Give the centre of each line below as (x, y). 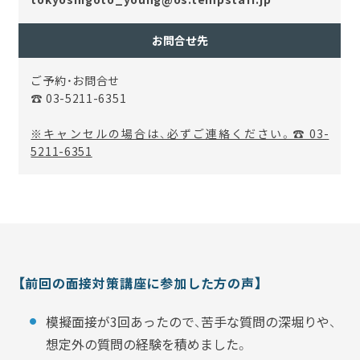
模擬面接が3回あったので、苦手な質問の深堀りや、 (191, 321)
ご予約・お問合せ (76, 80)
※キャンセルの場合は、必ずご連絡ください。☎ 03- (180, 133)
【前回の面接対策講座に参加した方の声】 (140, 282)
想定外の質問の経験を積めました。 (147, 344)
